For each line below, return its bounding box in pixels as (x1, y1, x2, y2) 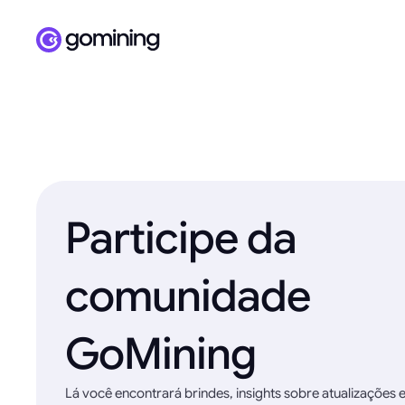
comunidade (65, 269, 311, 324)
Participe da (65, 212, 297, 266)
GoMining (65, 327, 257, 381)
